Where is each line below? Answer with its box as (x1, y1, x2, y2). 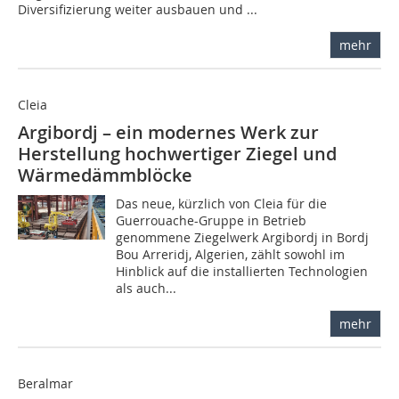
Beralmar (18, 375, 73, 393)
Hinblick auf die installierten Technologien (116, 263, 369, 281)
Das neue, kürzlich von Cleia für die (116, 195, 328, 213)
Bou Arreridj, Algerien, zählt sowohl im (116, 246, 346, 264)
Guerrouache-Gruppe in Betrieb (116, 212, 307, 230)
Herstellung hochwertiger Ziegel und (18, 142, 337, 167)
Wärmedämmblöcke (18, 163, 192, 188)
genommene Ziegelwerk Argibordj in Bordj (116, 229, 370, 247)
